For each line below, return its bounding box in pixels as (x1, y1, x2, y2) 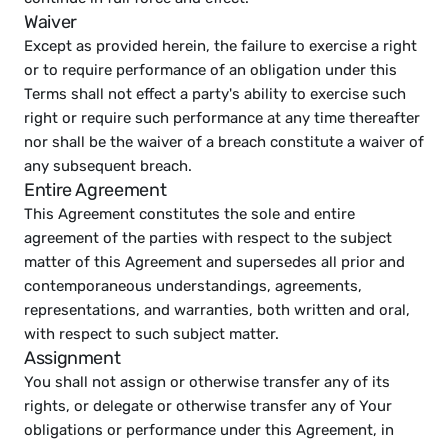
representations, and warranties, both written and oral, (24, 301, 410, 319)
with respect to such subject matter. (24, 325, 279, 343)
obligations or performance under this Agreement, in (24, 421, 394, 439)
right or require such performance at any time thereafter (24, 109, 420, 127)
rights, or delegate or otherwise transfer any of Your (24, 397, 392, 415)
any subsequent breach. (24, 157, 192, 175)
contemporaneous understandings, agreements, (24, 277, 362, 295)
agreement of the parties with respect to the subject (24, 229, 392, 247)
